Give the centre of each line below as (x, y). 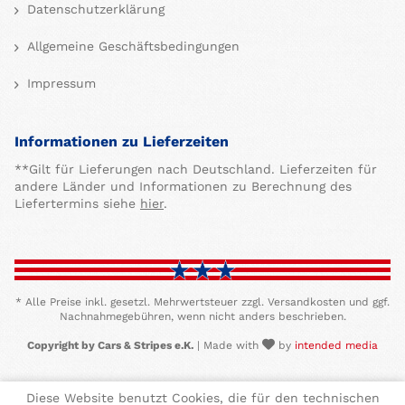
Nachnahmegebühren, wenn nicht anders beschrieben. (202, 317)
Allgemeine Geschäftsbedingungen (131, 47)
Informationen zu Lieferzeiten (122, 142)
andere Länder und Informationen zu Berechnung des (183, 187)
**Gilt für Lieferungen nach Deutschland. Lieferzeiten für (196, 170)
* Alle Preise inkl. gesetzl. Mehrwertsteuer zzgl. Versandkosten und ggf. (202, 302)
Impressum (59, 84)
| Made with (228, 346)
